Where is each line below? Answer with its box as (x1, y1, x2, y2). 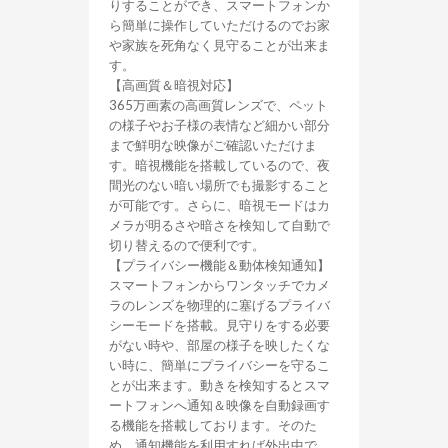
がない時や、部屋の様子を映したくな (109, 337, 330, 353)
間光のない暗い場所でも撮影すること (109, 177, 330, 193)
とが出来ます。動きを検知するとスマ (109, 377, 330, 393)
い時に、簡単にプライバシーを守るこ (109, 357, 330, 373)
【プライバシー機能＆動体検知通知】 (109, 257, 330, 273)
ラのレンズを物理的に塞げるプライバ (109, 297, 330, 313)
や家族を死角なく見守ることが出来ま (109, 37, 330, 53)
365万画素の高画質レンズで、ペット (109, 97, 328, 113)
